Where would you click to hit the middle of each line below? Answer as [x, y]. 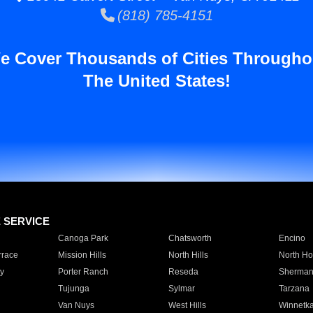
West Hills [187, 305]
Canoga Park [83, 238]
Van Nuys [76, 305]
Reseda [183, 272]
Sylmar [181, 289]
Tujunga [73, 289]
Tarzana [294, 289]
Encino [292, 238]
